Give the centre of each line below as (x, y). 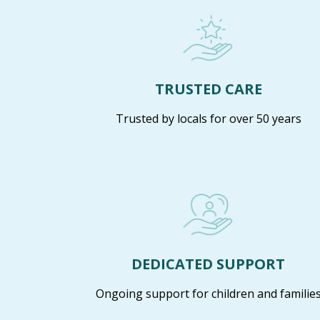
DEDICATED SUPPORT (214, 264)
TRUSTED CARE (213, 89)
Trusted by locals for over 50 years (208, 118)
